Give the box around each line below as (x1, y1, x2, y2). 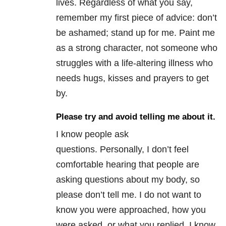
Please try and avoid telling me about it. (56, 112, 215, 122)
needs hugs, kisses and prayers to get (56, 73, 209, 84)
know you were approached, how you (56, 205, 206, 215)
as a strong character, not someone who (56, 43, 217, 53)
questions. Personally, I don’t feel (56, 144, 189, 155)
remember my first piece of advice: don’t (56, 13, 217, 23)
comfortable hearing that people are (56, 159, 199, 170)
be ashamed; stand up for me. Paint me (56, 28, 215, 38)
